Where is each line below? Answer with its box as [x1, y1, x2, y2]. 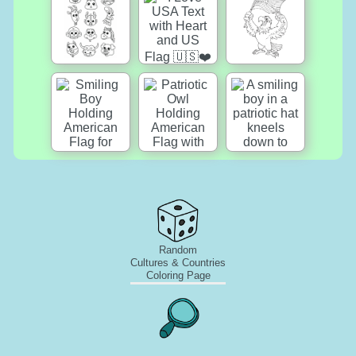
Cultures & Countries [130, 256, 226, 269]
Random [159, 243, 197, 256]
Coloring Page [145, 269, 211, 281]
